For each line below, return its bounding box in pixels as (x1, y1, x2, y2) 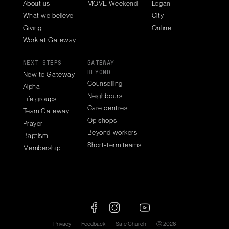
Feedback (81, 220, 105, 228)
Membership (22, 143, 61, 152)
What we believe (22, 11, 74, 19)
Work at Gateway (22, 35, 76, 44)
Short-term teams (87, 140, 142, 149)
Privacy (53, 220, 71, 228)
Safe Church (116, 220, 146, 228)
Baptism (22, 131, 48, 140)
